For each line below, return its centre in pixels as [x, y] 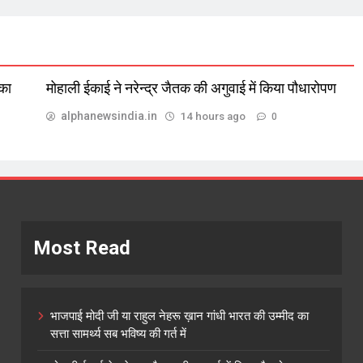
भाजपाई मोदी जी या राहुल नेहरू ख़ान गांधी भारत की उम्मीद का [179, 316]
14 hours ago [212, 116]
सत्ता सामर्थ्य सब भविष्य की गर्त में [118, 333]
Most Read [81, 248]
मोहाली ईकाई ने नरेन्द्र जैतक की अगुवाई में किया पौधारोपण [191, 88]
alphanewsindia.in [109, 115]
